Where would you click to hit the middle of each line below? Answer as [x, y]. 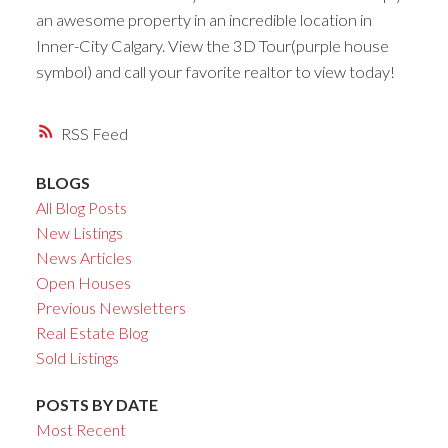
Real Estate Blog [91, 332]
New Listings [79, 232]
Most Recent [80, 429]
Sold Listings [77, 357]
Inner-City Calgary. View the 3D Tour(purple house [212, 46]
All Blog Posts [81, 207]
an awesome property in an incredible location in [203, 20]
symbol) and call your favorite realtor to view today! [215, 72]
